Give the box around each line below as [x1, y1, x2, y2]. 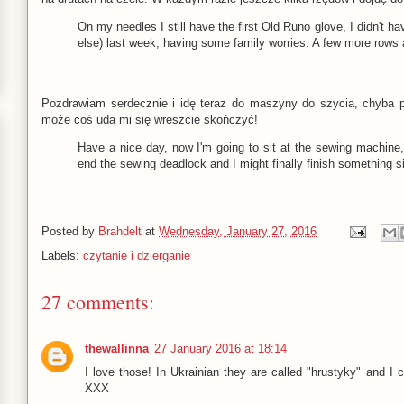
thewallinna [85, 341, 149, 355]
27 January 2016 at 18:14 [154, 341, 287, 355]
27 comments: [41, 288, 154, 315]
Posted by [41, 224, 98, 238]
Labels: [41, 248, 83, 262]
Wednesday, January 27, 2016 [159, 224, 317, 238]
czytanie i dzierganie [83, 248, 190, 262]
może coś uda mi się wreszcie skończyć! [41, 112, 258, 126]
